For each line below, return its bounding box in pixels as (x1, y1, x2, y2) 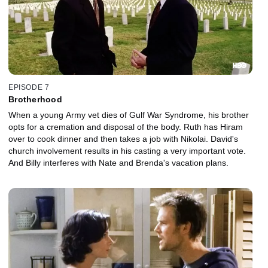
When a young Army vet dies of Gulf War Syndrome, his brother (8, 110, 249, 120)
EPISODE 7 (8, 83, 50, 92)
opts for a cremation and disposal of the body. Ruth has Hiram (8, 122, 243, 132)
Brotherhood (8, 95, 62, 105)
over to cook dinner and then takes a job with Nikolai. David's (8, 134, 238, 144)
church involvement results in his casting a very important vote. (8, 146, 246, 156)
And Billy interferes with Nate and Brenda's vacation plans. (8, 158, 229, 168)
